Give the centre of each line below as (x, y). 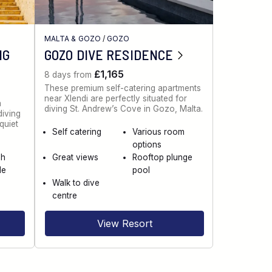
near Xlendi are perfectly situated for (116, 99)
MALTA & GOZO (73, 38)
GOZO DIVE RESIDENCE (109, 55)
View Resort (124, 223)
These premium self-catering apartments (123, 88)
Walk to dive (76, 183)
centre (65, 196)
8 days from (70, 75)
